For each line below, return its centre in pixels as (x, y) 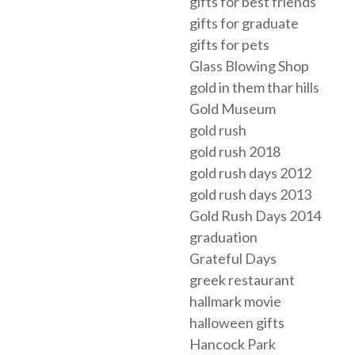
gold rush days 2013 (250, 195)
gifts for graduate (244, 23)
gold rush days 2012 (250, 173)
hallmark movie (235, 302)
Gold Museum (233, 109)
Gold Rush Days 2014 (255, 216)
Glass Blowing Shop (249, 66)
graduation (223, 237)
